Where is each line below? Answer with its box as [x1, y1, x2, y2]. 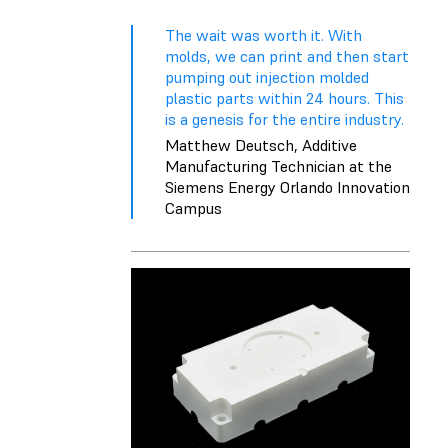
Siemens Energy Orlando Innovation [165, 177, 410, 198]
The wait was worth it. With [165, 25, 362, 46]
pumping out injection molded [165, 67, 369, 88]
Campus [165, 198, 222, 219]
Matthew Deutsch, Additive [165, 135, 357, 156]
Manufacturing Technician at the [165, 156, 392, 177]
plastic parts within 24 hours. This [165, 88, 404, 109]
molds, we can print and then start [165, 46, 409, 67]
